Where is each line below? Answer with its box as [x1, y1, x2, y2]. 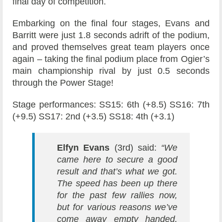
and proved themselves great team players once [12, 42, 210, 53]
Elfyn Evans [57, 143, 110, 153]
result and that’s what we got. [57, 166, 177, 177]
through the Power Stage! [12, 78, 114, 88]
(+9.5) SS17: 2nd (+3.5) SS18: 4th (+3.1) [12, 111, 175, 122]
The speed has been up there [57, 178, 177, 189]
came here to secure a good [57, 155, 177, 165]
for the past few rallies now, [57, 190, 177, 201]
